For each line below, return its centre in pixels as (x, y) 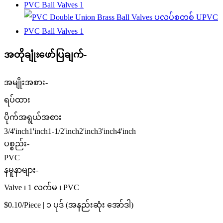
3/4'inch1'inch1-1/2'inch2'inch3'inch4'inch (70, 131)
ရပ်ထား (17, 100)
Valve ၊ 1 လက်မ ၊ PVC (42, 188)
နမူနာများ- (21, 170)
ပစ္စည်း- (17, 144)
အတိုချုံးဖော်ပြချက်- (45, 54)
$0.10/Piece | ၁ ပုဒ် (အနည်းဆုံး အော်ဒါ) (69, 205)
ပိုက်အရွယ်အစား (33, 117)
